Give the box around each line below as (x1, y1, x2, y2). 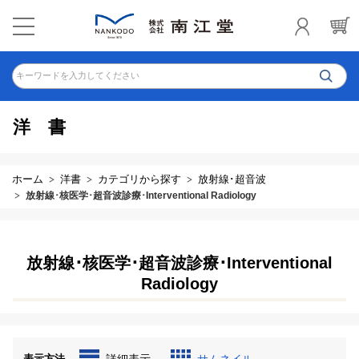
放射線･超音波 (198, 173, 266, 185)
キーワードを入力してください (16, 71, 139, 80)
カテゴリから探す (98, 173, 181, 185)
